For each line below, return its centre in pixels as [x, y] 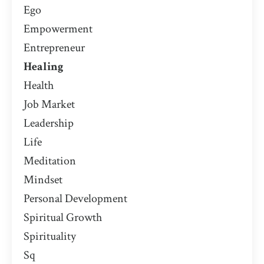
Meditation [50, 161]
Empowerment [58, 29]
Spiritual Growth [63, 217]
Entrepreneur [54, 47]
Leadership [49, 123]
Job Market [49, 104]
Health [39, 85]
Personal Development [75, 198]
